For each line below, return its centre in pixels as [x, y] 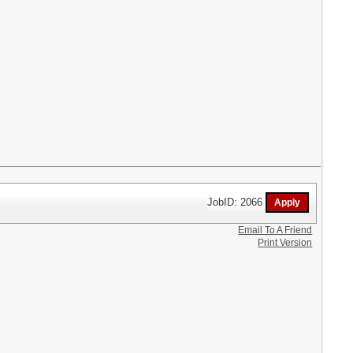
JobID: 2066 [237, 202]
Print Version [285, 242]
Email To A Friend [275, 230]
